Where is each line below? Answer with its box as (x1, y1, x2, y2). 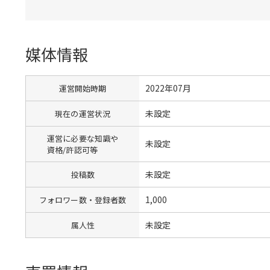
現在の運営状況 (55, 107, 111, 119)
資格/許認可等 (47, 143, 98, 155)
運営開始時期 (58, 82, 107, 94)
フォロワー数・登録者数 (39, 193, 127, 206)
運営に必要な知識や (47, 132, 119, 144)
